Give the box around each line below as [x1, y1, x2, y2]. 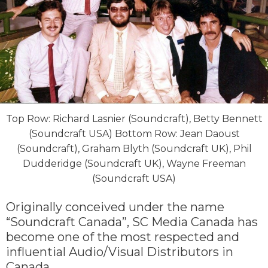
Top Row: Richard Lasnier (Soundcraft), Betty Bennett [5, 112, 263, 124]
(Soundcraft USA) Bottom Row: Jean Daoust [28, 127, 240, 139]
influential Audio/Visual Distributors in [6, 244, 233, 259]
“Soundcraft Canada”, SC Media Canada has [6, 214, 258, 229]
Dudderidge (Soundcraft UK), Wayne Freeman [22, 157, 246, 169]
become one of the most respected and [6, 229, 239, 244]
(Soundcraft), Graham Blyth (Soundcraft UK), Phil [16, 142, 252, 154]
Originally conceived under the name [6, 199, 224, 214]
